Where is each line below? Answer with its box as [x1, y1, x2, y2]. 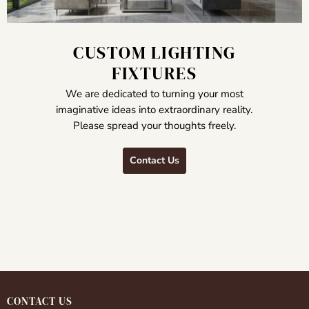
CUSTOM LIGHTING [73, 41, 236, 65]
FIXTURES [112, 61, 197, 86]
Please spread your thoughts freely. [72, 119, 236, 133]
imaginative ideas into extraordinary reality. [56, 103, 253, 117]
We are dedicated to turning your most [65, 87, 243, 101]
